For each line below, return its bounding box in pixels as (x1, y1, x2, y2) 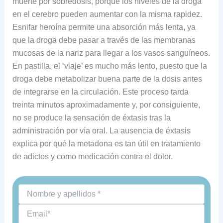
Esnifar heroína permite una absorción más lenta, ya (12, 23, 196, 32)
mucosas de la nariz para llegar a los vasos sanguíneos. (12, 49, 210, 58)
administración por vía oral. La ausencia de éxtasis (12, 126, 191, 135)
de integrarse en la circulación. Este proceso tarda (12, 88, 189, 97)
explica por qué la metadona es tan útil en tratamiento (12, 139, 201, 148)
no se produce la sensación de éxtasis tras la (12, 113, 171, 122)
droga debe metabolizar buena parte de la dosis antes (12, 75, 202, 84)
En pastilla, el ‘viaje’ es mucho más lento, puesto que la (12, 62, 207, 71)
